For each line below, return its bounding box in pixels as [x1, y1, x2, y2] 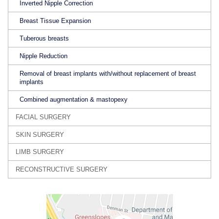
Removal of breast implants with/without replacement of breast [20, 69, 197, 77]
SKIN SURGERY [16, 131, 65, 138]
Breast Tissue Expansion [20, 17, 91, 25]
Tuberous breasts [20, 35, 69, 43]
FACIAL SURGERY [16, 113, 71, 121]
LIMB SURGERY [16, 148, 65, 156]
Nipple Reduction [20, 52, 68, 60]
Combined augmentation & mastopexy [20, 95, 128, 103]
